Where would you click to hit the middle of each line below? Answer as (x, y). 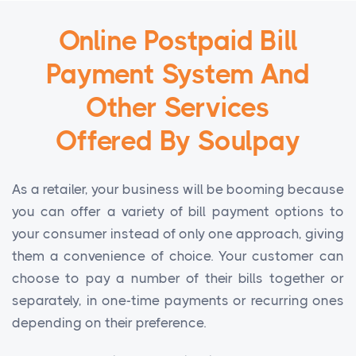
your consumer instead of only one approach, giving (178, 233)
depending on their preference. (109, 322)
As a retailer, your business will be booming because (178, 189)
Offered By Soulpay (178, 141)
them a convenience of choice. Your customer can (178, 255)
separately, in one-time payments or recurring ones (178, 300)
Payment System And (178, 74)
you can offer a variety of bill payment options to (178, 211)
